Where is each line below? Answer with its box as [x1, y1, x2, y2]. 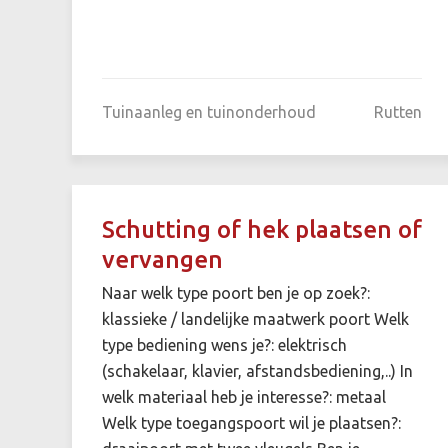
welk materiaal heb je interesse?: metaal [102, 387, 386, 406]
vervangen [102, 245, 223, 273]
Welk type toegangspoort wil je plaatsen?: [102, 413, 401, 432]
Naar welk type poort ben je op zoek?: [102, 283, 370, 302]
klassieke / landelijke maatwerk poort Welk [102, 309, 409, 328]
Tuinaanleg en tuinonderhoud [102, 102, 316, 121]
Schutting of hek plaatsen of [102, 215, 422, 243]
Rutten [373, 102, 422, 121]
